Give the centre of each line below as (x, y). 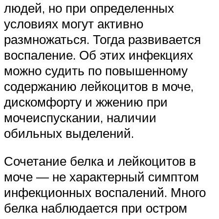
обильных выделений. (69, 133)
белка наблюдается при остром (96, 208)
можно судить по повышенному (96, 70)
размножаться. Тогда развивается (102, 39)
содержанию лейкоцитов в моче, (99, 86)
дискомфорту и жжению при (86, 101)
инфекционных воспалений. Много (105, 192)
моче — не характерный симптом (101, 177)
